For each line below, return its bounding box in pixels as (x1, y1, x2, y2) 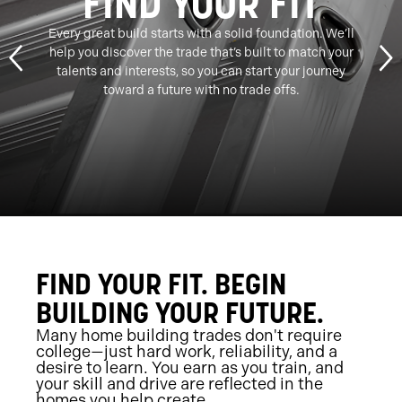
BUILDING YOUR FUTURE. (36, 295, 324, 331)
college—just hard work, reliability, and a (36, 342, 337, 361)
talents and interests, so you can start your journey (57, 64, 345, 78)
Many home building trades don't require (36, 326, 342, 345)
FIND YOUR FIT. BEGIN (36, 267, 286, 302)
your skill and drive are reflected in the (36, 374, 323, 393)
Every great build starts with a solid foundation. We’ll (48, 26, 354, 40)
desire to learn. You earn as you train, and (36, 358, 344, 377)
